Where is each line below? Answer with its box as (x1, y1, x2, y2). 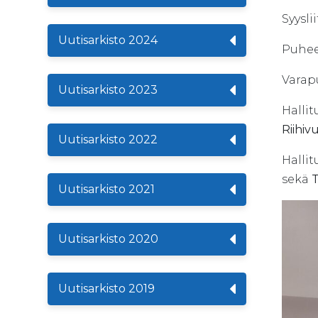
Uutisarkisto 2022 (58, 133, 158, 146)
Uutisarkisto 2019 (58, 282, 155, 295)
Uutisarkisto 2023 (58, 83, 158, 97)
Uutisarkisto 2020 (58, 232, 158, 246)
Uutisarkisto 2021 (58, 182, 155, 196)
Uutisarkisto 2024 (58, 33, 158, 47)
